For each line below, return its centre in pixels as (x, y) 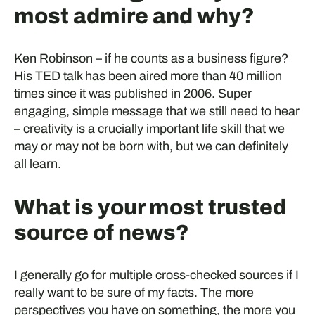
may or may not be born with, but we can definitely (151, 147)
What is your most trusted (150, 207)
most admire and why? (134, 15)
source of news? (101, 232)
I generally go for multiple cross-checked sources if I (156, 275)
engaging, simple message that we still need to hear (156, 111)
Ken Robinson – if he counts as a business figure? (151, 59)
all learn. (37, 164)
